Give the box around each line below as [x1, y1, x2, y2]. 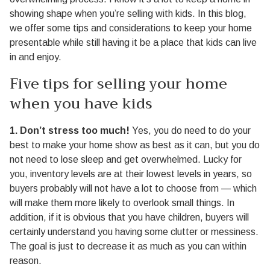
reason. [10, 256, 42, 266]
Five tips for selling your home [10, 71, 227, 96]
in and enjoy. [10, 52, 61, 62]
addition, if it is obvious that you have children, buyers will [10, 212, 249, 222]
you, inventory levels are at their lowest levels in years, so [10, 169, 252, 179]
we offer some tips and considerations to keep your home [10, 23, 252, 33]
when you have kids [10, 91, 152, 116]
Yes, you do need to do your [130, 125, 251, 136]
